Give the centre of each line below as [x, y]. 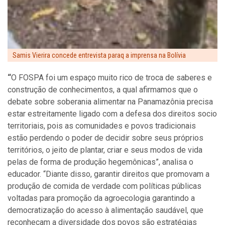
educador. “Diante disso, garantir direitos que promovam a [108, 174]
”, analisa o [175, 162]
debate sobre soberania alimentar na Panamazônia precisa [110, 101]
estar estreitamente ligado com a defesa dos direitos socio [112, 114]
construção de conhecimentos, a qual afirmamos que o [103, 89]
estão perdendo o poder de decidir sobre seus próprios [105, 138]
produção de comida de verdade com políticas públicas [104, 186]
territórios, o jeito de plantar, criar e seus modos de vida [105, 150]
